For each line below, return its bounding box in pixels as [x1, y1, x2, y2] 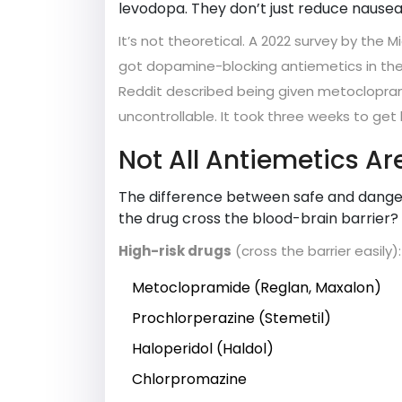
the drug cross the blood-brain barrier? [118, 208, 398, 230]
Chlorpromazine [132, 369, 247, 390]
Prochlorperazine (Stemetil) [132, 308, 331, 329]
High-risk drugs [118, 241, 232, 261]
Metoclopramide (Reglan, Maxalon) [132, 277, 381, 299]
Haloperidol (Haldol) [132, 338, 274, 360]
